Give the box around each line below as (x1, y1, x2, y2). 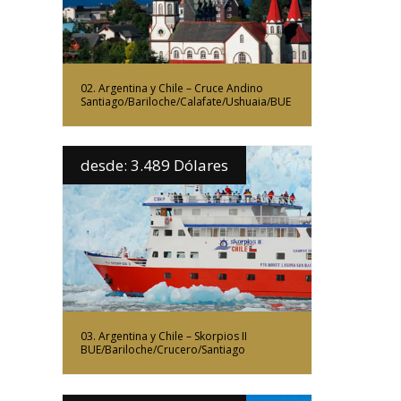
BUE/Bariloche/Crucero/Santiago (81, 342, 245, 358)
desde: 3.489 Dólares (81, 154, 228, 175)
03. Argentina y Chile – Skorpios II (81, 328, 247, 345)
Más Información (126, 218, 248, 239)
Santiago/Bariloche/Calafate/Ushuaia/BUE (81, 94, 291, 110)
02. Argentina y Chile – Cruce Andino (81, 81, 263, 97)
